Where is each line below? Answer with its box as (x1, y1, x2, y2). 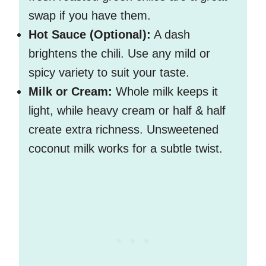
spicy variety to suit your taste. (28, 66, 189, 80)
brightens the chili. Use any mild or (28, 47, 210, 61)
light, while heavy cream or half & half (28, 104, 226, 118)
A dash (151, 28, 190, 42)
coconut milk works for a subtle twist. (28, 142, 223, 156)
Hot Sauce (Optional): (28, 28, 151, 42)
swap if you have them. (28, 9, 151, 23)
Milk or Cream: (28, 85, 112, 99)
